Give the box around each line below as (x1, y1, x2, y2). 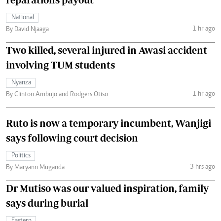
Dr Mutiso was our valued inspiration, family (6, 183, 209, 194)
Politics (11, 152, 31, 160)
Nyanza (11, 79, 31, 87)
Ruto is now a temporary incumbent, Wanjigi (6, 117, 211, 129)
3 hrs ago (189, 163, 215, 171)
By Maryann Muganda (6, 164, 65, 172)
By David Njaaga (6, 26, 49, 34)
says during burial (6, 197, 88, 209)
